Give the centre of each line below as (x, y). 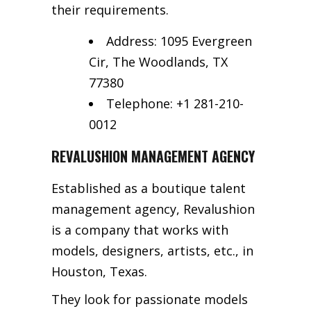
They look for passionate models (150, 299)
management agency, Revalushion (153, 209)
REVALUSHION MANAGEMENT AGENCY (155, 156)
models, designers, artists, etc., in (152, 250)
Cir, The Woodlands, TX (158, 61)
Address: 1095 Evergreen (179, 41)
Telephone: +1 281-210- (175, 103)
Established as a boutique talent (149, 188)
